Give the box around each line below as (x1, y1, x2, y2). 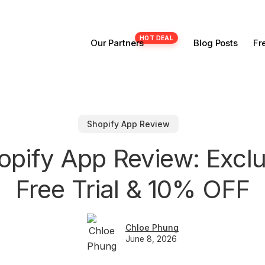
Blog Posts (193, 37, 238, 49)
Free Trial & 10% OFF (15, 173, 250, 204)
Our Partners (91, 37, 144, 49)
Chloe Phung (125, 222, 179, 232)
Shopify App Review (86, 118, 170, 129)
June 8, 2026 (125, 234, 177, 244)
